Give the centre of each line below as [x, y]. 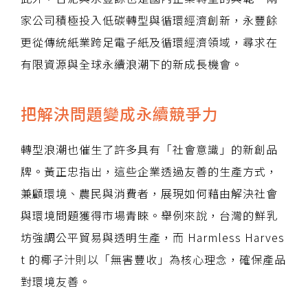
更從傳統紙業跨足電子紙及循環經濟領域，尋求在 [149, 42]
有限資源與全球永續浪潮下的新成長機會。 [132, 64]
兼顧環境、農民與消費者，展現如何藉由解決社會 [149, 194]
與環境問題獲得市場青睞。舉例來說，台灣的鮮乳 [149, 216]
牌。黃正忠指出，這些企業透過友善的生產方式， [149, 172]
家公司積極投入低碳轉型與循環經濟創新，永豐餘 [149, 20]
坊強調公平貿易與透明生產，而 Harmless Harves [153, 238]
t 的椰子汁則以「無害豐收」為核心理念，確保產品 [153, 260]
